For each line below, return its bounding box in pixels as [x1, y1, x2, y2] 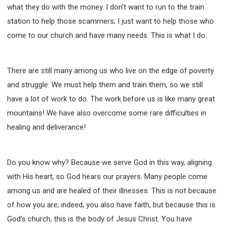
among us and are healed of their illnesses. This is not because [7, 186, 216, 195]
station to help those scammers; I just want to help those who [7, 16, 214, 26]
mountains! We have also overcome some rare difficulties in [7, 108, 206, 118]
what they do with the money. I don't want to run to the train [7, 2, 204, 12]
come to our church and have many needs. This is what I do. [7, 30, 207, 40]
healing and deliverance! [7, 122, 86, 132]
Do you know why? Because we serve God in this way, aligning [7, 157, 212, 167]
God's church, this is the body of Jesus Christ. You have [7, 214, 192, 223]
